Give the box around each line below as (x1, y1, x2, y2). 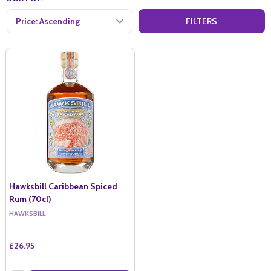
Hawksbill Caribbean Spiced (9, 180, 117, 192)
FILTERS (186, 15, 218, 27)
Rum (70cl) (9, 193, 51, 204)
